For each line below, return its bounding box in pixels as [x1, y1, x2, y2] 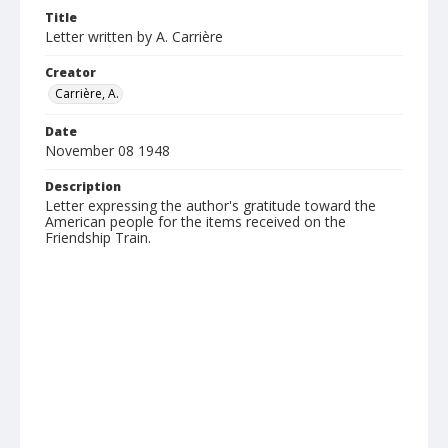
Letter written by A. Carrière [45, 27, 223, 46]
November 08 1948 [45, 141, 170, 160]
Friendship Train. [45, 228, 151, 247]
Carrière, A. [55, 85, 119, 102]
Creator [45, 64, 96, 81]
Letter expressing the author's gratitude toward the [45, 196, 376, 215]
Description [45, 178, 121, 195]
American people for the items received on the [45, 212, 346, 231]
